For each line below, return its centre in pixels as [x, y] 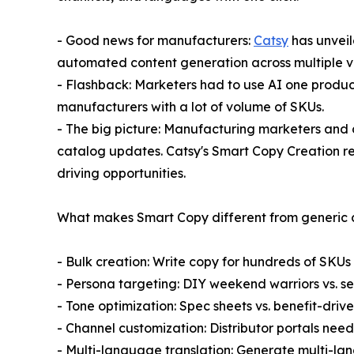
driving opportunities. [121, 173]
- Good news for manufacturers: [155, 40]
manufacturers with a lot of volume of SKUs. [190, 106]
